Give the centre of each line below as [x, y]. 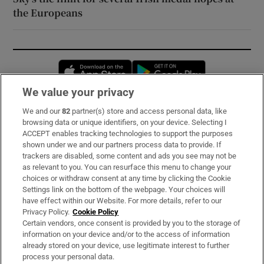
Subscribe [34, 118]
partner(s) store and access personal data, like [149, 111]
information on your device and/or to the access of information [126, 234]
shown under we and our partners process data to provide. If [122, 145]
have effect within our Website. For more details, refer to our [122, 201]
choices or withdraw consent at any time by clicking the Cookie [127, 178]
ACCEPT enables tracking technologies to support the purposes [128, 133]
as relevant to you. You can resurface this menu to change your [127, 167]
